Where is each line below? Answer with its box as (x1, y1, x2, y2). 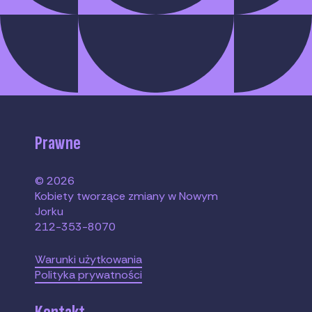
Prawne (35, 130, 81, 155)
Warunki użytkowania (35, 251, 143, 267)
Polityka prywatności (35, 267, 143, 282)
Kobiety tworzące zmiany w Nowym (35, 188, 219, 203)
